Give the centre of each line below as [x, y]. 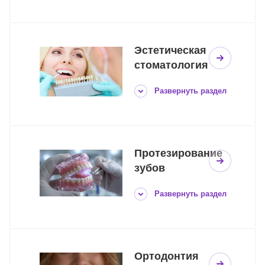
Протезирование [178, 153]
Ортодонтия [167, 256]
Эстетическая [170, 51]
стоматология [171, 65]
